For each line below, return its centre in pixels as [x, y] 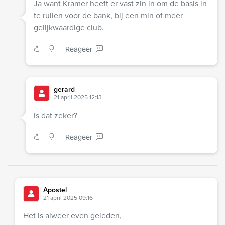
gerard [64, 89]
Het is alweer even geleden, [72, 215]
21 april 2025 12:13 [78, 97]
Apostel [55, 190]
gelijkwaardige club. [69, 27]
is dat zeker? [55, 115]
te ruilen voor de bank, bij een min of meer [108, 15]
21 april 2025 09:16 [68, 198]
